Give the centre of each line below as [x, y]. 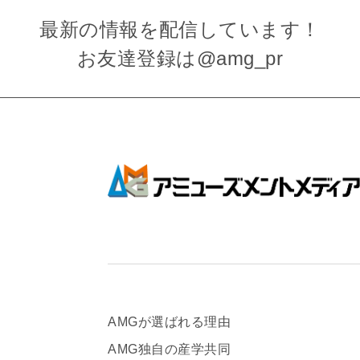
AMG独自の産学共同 [170, 349]
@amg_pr [240, 59]
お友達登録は [137, 59]
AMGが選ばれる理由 [170, 321]
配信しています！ [240, 30]
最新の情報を [99, 30]
